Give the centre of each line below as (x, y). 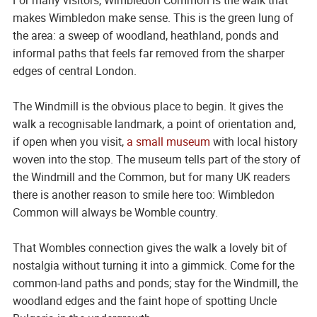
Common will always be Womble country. (115, 212)
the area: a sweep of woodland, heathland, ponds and (145, 35)
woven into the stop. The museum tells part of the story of (156, 159)
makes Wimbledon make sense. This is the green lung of (153, 17)
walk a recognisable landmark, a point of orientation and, (154, 123)
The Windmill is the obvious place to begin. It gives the (148, 106)
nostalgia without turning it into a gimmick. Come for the (153, 265)
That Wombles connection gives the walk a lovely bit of (150, 247)
